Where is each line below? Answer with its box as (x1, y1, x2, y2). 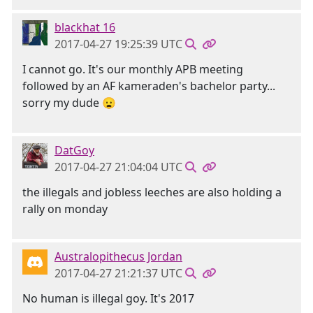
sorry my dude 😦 (22, 95, 116, 110)
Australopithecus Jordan (54, 249, 182, 264)
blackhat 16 (54, 20, 115, 35)
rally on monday (22, 201, 108, 217)
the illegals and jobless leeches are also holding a (22, 184, 282, 200)
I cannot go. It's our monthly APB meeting (22, 61, 243, 77)
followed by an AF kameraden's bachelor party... (22, 78, 275, 94)
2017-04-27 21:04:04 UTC (54, 159, 182, 175)
